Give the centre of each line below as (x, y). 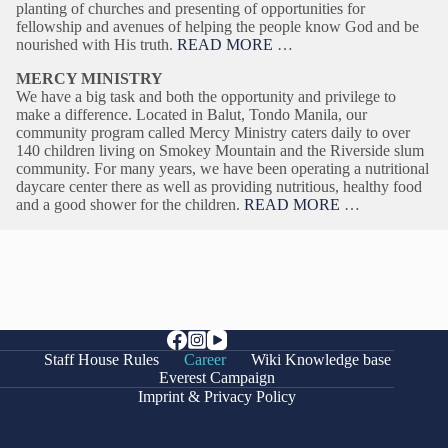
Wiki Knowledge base (320, 359)
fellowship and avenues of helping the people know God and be (217, 26)
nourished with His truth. (96, 44)
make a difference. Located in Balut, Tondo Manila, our (191, 114)
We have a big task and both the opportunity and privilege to (206, 96)
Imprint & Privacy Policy (217, 396)
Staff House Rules (101, 359)
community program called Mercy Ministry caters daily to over (213, 132)
